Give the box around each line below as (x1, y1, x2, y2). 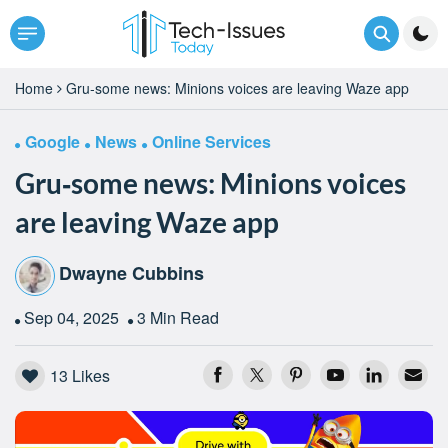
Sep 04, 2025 (24, 305, 123, 329)
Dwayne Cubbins (59, 260, 204, 287)
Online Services (152, 129, 271, 153)
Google (25, 129, 80, 153)
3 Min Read (137, 305, 219, 329)
